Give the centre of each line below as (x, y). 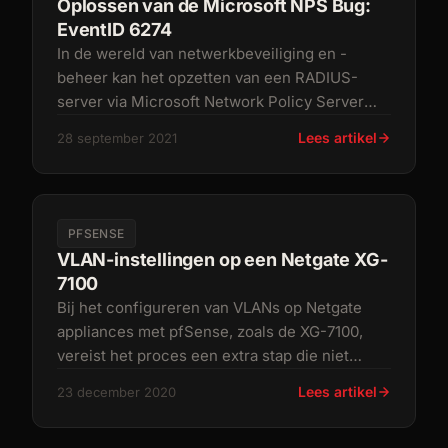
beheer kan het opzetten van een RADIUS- (207, 77)
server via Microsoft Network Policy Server (210, 101)
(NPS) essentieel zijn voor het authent (191, 125)
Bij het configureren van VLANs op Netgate (209, 307)
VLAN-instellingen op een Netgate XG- (222, 259)
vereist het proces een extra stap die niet (203, 355)
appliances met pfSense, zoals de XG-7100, (210, 331)
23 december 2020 (116, 392)
